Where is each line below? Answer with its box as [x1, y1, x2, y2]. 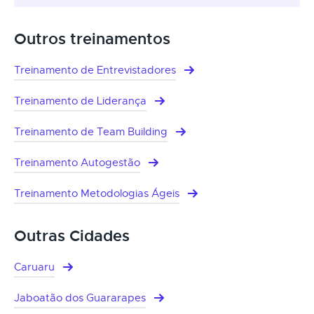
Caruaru [14, 260, 55, 273]
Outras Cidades [14, 226, 130, 246]
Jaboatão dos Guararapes [14, 291, 146, 304]
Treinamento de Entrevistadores [14, 63, 176, 76]
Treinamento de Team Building [14, 125, 168, 138]
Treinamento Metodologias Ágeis [14, 186, 179, 200]
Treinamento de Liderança [14, 94, 146, 107]
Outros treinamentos [14, 29, 170, 49]
